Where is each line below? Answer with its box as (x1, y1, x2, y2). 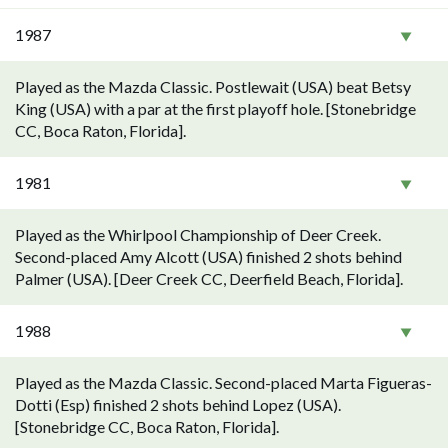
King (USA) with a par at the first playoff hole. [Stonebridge (15, 99, 416, 118)
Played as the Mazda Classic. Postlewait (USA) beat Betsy (15, 77, 411, 96)
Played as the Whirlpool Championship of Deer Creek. (15, 225, 381, 244)
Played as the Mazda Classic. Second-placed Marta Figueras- (15, 373, 432, 392)
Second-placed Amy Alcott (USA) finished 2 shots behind (15, 247, 402, 266)
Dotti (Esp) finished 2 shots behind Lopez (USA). (15, 395, 341, 414)
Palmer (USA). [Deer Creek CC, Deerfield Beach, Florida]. (15, 269, 403, 288)
